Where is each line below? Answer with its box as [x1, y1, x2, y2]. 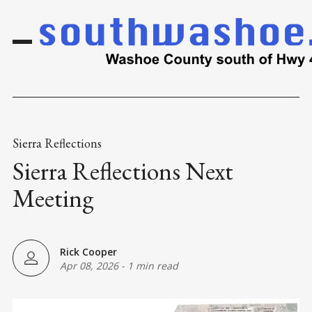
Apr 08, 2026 [60, 258, 118, 272]
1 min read [127, 258, 178, 272]
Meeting [13, 182, 93, 215]
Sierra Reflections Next [13, 155, 233, 188]
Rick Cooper [60, 244, 117, 258]
